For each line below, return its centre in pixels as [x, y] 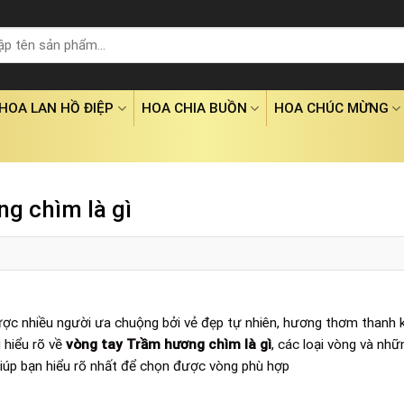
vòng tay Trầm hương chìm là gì [169, 345]
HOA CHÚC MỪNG [331, 108]
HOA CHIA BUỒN [194, 108]
